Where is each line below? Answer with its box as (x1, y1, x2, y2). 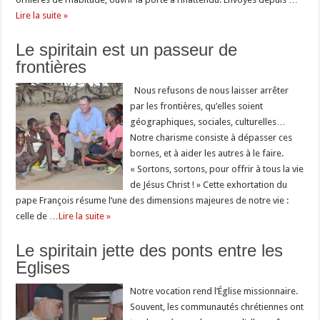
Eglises (16, 257, 71, 277)
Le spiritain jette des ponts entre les (16, 240, 284, 260)
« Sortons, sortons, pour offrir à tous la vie (130, 163, 304, 174)
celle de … (16, 210, 59, 221)
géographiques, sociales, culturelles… (130, 116, 286, 127)
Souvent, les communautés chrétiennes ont (130, 301, 304, 312)
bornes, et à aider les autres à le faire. (130, 147, 284, 159)
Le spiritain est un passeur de (16, 39, 238, 59)
